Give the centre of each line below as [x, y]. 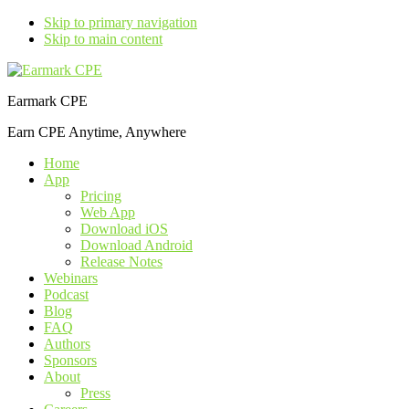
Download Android [136, 245]
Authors [67, 344]
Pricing [101, 196]
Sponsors [70, 360]
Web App [108, 212]
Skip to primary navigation [121, 22]
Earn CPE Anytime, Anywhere [97, 132]
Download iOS [124, 229]
